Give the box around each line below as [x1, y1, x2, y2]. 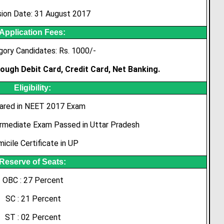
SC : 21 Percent [5, 194, 61, 203]
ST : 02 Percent [5, 212, 61, 222]
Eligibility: [13, 83, 51, 92]
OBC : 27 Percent [2, 175, 64, 185]
